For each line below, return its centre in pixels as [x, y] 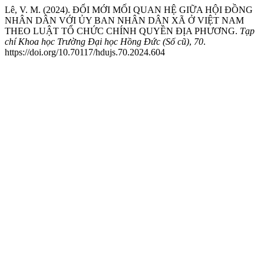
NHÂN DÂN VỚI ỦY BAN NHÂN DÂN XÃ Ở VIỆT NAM [124, 20]
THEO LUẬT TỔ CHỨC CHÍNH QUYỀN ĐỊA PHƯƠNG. [122, 31]
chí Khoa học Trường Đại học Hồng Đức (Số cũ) [97, 42]
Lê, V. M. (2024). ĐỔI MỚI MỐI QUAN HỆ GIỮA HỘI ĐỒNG [129, 10]
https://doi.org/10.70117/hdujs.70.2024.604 [85, 52]
